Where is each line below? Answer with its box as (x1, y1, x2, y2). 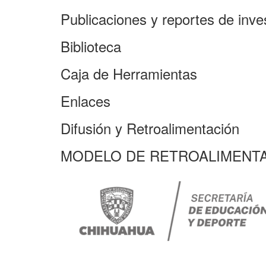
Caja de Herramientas (61, 63, 197, 84)
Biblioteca (61, 36, 121, 56)
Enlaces (61, 90, 110, 111)
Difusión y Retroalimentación (61, 118, 239, 138)
